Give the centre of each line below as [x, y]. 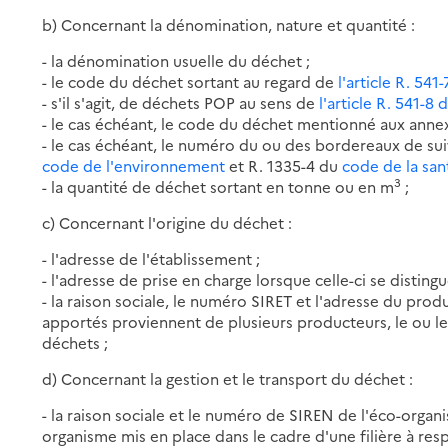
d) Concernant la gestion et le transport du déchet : [228, 378]
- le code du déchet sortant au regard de [190, 81]
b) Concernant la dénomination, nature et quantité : [229, 24]
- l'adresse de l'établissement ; [151, 258]
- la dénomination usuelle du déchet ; [176, 60]
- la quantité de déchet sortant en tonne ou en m [218, 186]
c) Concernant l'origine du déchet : [167, 222]
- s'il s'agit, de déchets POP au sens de [181, 102]
